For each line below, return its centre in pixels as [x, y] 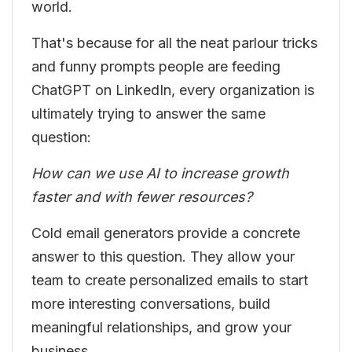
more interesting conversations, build [151, 304]
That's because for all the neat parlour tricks [174, 43]
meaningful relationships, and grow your [161, 327]
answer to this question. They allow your [163, 257]
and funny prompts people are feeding [156, 66]
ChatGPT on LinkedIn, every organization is [173, 90]
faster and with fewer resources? [144, 197]
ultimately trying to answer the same [148, 114]
